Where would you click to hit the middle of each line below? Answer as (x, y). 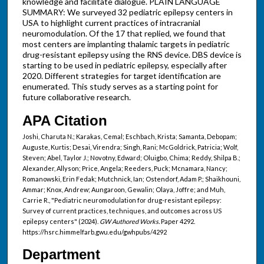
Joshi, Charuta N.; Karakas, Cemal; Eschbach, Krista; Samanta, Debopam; (129, 136)
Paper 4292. (177, 221)
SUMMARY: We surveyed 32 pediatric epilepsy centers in (127, 12)
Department (61, 254)
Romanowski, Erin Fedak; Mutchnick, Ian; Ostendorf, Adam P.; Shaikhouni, (131, 179)
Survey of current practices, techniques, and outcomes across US (122, 210)
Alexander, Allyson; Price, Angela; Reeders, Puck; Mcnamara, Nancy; (125, 168)
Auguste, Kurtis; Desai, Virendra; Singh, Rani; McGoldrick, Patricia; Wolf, (130, 147)
